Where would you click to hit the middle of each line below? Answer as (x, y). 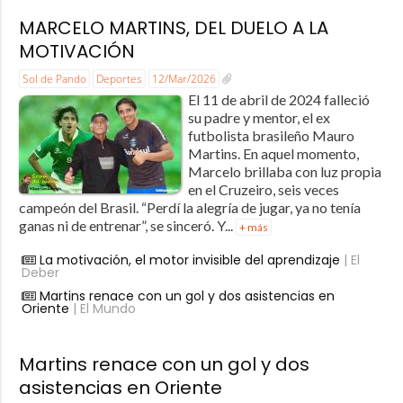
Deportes (119, 78)
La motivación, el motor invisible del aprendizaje (189, 260)
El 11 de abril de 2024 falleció (278, 99)
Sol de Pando (54, 78)
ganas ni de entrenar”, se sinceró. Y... (127, 225)
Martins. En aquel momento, (273, 153)
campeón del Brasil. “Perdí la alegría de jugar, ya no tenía (189, 207)
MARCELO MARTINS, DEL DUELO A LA (173, 27)
